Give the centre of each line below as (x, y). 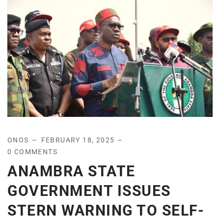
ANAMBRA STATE (71, 171)
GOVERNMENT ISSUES (89, 191)
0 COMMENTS (32, 151)
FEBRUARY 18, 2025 (78, 140)
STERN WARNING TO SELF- (106, 210)
